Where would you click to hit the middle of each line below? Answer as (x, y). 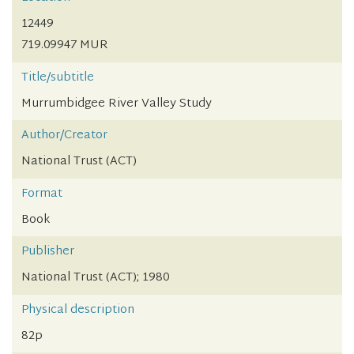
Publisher (48, 252)
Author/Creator (64, 136)
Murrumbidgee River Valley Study (117, 104)
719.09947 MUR (65, 46)
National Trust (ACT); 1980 (95, 278)
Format (42, 194)
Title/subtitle (58, 77)
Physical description (78, 310)
